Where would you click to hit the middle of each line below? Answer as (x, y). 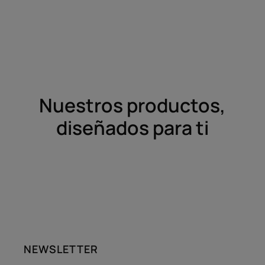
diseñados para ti (132, 127)
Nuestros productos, (132, 105)
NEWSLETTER (61, 249)
